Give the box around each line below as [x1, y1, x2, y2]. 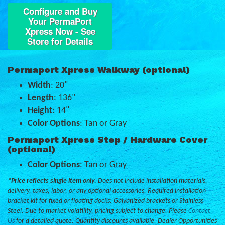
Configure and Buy [23, 5, 97, 18]
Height [28, 106, 52, 116]
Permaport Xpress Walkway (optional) [8, 64, 190, 75]
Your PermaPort [28, 15, 92, 28]
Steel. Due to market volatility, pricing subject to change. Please [8, 207, 188, 215]
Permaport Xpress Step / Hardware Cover [8, 134, 207, 145]
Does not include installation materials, [96, 177, 207, 185]
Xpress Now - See [25, 25, 95, 38]
